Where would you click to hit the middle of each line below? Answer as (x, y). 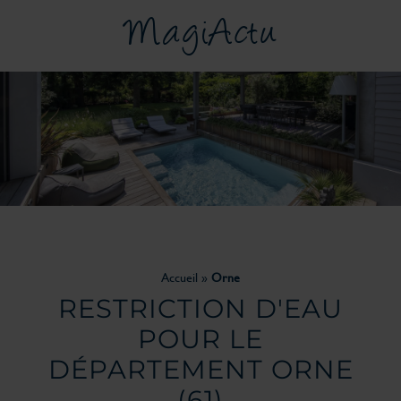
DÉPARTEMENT (159, 369)
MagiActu (200, 36)
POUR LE (200, 339)
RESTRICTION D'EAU (200, 308)
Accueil (179, 277)
